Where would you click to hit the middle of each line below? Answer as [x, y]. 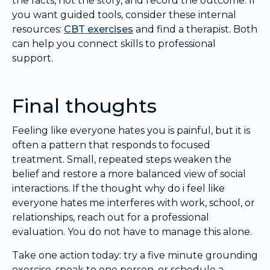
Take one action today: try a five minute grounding [135, 255]
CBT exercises [99, 30]
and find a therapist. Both [195, 30]
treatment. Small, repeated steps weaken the [122, 160]
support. [33, 58]
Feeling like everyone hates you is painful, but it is [131, 131]
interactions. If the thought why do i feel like [118, 189]
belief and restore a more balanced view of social [129, 174]
